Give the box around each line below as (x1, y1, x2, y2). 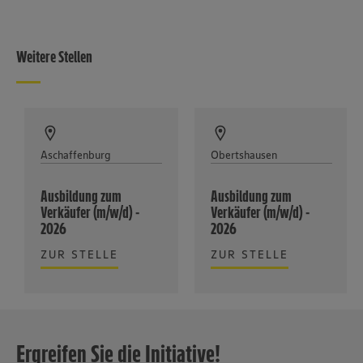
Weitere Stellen (16, 47, 92, 67)
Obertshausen (211, 147, 277, 163)
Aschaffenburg (41, 147, 111, 163)
